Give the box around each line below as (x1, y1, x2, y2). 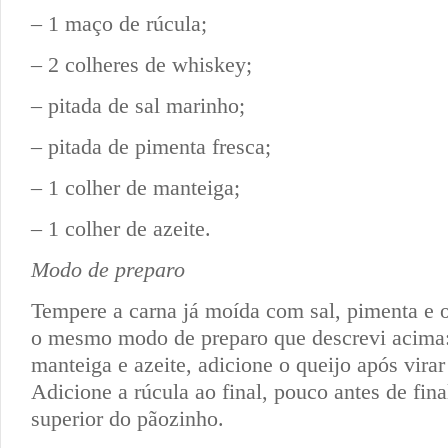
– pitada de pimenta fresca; (31, 134, 271, 160)
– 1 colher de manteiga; (31, 175, 240, 201)
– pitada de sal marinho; (31, 93, 245, 119)
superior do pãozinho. (31, 406, 224, 432)
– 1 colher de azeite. (31, 216, 211, 242)
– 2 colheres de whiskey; (31, 52, 252, 78)
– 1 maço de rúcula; (31, 11, 207, 37)
